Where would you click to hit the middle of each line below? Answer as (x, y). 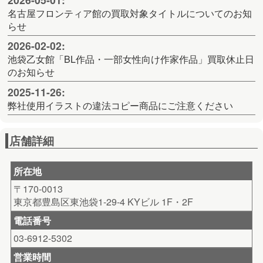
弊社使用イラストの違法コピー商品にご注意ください (121, 105)
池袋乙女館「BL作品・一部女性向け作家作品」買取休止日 (131, 59)
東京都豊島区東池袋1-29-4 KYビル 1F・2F (103, 201)
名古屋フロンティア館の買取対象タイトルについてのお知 (130, 13)
